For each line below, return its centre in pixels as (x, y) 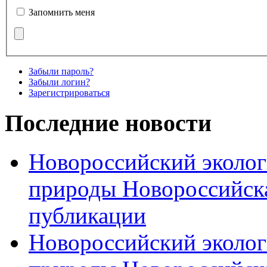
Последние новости (108, 123)
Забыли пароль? (61, 71)
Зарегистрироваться (69, 92)
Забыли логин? (59, 82)
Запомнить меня (62, 12)
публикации (87, 216)
